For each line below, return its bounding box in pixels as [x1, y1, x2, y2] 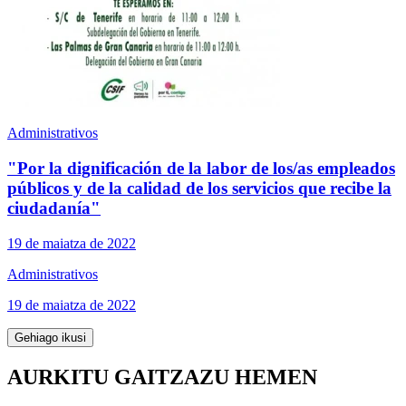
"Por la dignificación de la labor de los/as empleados [7, 159, 395, 179]
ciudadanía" [7, 198, 101, 218]
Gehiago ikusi [14, 330, 86, 344]
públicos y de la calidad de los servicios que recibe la [7, 179, 391, 198]
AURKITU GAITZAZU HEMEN [7, 364, 317, 389]
